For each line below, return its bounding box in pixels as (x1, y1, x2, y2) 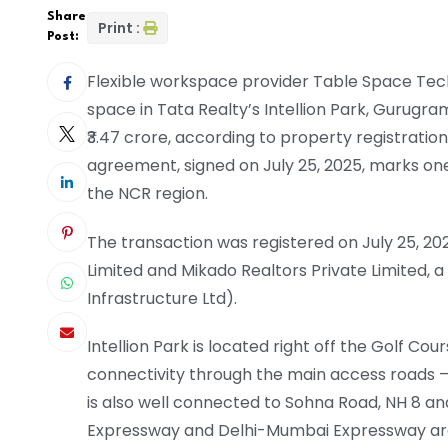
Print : (98, 17, 140, 38)
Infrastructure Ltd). (87, 286, 237, 310)
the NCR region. (87, 181, 208, 205)
